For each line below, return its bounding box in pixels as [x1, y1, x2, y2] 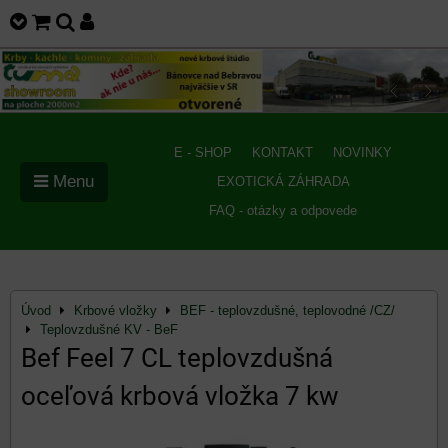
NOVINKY [333, 145, 392, 160]
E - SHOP [174, 145, 232, 160]
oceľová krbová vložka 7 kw [21, 381, 339, 411]
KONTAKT [252, 145, 313, 160]
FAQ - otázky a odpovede [209, 203, 357, 218]
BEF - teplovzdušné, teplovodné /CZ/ [180, 303, 395, 318]
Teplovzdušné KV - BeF [40, 322, 178, 337]
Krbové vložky [74, 303, 157, 318]
